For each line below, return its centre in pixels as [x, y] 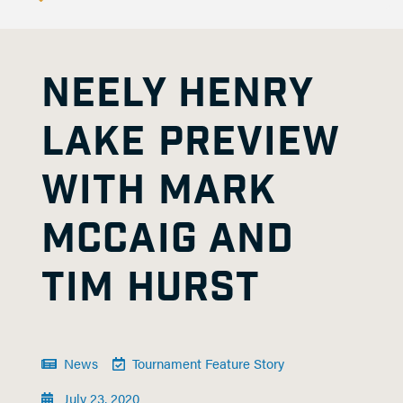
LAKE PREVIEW [191, 143]
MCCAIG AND [168, 240]
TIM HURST [151, 288]
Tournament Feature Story [208, 363]
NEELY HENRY [178, 94]
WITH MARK [159, 191]
